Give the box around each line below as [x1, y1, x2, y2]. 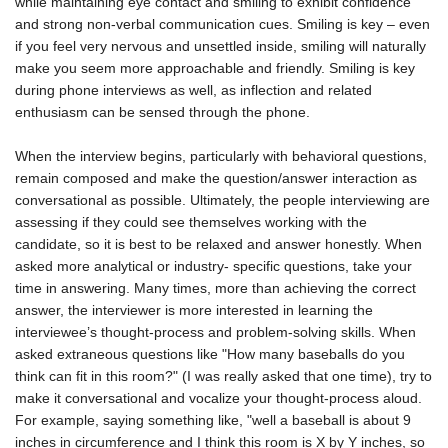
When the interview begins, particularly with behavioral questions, [15, 148, 427, 165]
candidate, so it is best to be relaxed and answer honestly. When [15, 236, 422, 253]
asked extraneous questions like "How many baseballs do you [15, 346, 405, 363]
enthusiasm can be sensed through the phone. [15, 104, 310, 121]
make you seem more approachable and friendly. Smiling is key [15, 60, 415, 77]
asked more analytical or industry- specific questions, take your [15, 258, 412, 275]
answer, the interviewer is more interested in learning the [15, 302, 373, 319]
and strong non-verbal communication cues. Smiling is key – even [15, 16, 430, 33]
